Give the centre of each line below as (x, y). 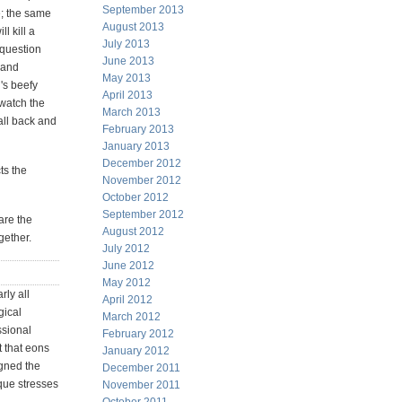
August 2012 (133, 232)
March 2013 (131, 112)
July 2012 (126, 249)
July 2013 (126, 44)
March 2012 (131, 317)
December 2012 (142, 163)
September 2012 (143, 214)
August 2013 (133, 27)
